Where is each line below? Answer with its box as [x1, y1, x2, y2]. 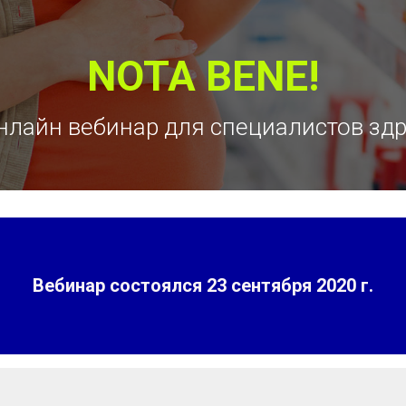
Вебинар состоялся [33, 275, 207, 296]
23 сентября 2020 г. [207, 275, 373, 296]
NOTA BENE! [87, 52, 319, 101]
